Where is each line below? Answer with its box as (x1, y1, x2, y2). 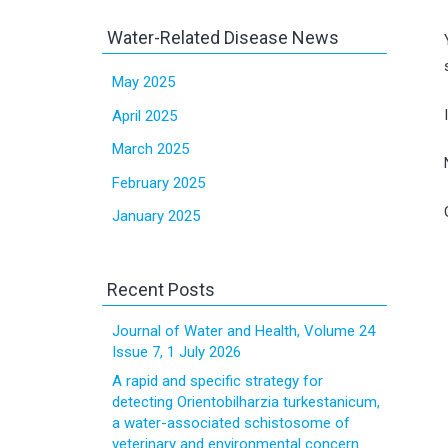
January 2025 (112, 207, 200, 225)
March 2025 (112, 140, 189, 158)
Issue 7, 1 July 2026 (112, 343, 241, 361)
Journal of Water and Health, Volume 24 (112, 322, 375, 340)
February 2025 (112, 173, 205, 192)
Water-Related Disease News (107, 27, 339, 48)
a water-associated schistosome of (112, 413, 350, 432)
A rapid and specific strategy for (112, 371, 323, 390)
